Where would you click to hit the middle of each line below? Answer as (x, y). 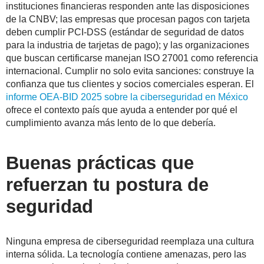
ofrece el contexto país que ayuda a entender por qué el (122, 110)
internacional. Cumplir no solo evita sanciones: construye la (130, 71)
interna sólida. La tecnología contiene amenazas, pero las (126, 255)
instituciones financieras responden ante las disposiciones (128, 6)
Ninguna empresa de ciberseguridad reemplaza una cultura (130, 242)
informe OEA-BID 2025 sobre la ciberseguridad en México (127, 97)
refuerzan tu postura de (107, 185)
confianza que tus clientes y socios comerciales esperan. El (130, 84)
